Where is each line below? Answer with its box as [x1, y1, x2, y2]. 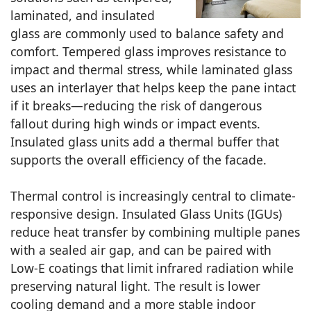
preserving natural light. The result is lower [10, 278, 260, 295]
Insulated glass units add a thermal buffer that [10, 133, 279, 151]
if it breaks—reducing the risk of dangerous [10, 97, 262, 115]
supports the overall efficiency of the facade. [10, 151, 267, 169]
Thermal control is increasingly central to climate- [10, 187, 296, 205]
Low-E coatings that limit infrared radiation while [10, 260, 294, 277]
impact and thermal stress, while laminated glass [10, 61, 292, 78]
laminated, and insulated [10, 7, 155, 24]
